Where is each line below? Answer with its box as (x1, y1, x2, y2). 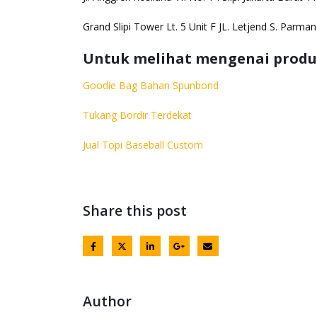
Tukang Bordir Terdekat (83, 108, 192, 122)
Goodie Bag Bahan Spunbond (83, 78, 219, 92)
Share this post (83, 200, 187, 220)
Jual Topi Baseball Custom (83, 137, 203, 151)
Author (83, 292, 132, 311)
